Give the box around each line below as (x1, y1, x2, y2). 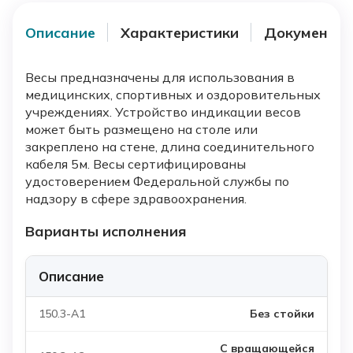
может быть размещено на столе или (25, 121, 258, 138)
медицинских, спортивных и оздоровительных (25, 87, 321, 103)
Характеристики (121, 23, 239, 42)
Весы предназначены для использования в (25, 69, 295, 86)
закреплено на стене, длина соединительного (25, 139, 314, 155)
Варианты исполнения (25, 222, 187, 241)
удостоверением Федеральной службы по (25, 173, 289, 190)
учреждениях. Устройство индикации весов (25, 104, 301, 121)
